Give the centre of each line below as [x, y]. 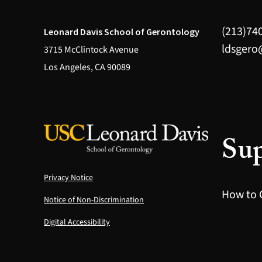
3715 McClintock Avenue [91, 50]
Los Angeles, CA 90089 [87, 68]
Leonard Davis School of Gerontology [122, 32]
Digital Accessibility [77, 222]
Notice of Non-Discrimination [94, 200]
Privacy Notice [68, 177]
